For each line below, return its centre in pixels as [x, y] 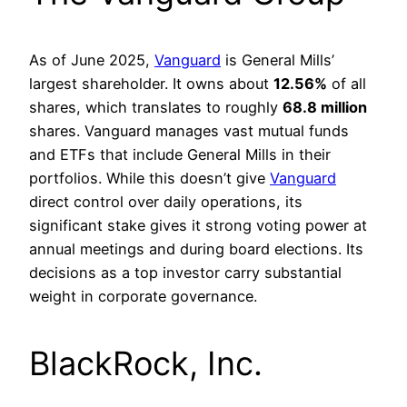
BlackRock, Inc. [146, 364]
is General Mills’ [278, 60]
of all [347, 84]
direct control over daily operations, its [166, 202]
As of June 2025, [92, 60]
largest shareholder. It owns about [151, 84]
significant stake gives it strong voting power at [198, 226]
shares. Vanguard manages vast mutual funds [189, 131]
